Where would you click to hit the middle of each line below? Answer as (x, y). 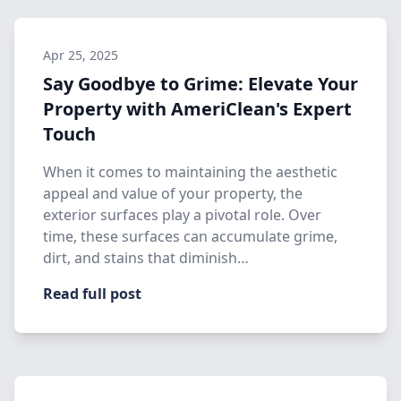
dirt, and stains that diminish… (146, 258)
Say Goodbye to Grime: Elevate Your (200, 84)
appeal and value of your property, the (173, 193)
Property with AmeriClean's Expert (197, 109)
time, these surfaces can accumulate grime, (190, 236)
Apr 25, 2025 (81, 55)
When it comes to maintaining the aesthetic (190, 172)
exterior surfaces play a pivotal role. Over (182, 215)
